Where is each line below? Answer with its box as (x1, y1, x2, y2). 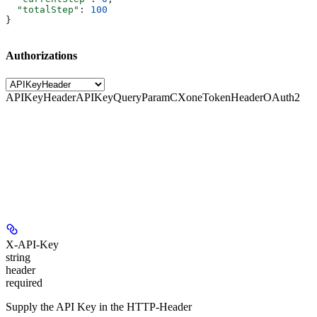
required (6, 276, 42, 289)
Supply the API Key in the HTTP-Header (6, 300, 192, 313)
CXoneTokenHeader (170, 91, 263, 103)
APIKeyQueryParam (76, 91, 170, 103)
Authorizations (6, 50, 77, 62)
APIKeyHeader (6, 91, 76, 103)
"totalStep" (6, 4, 79, 16)
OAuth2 (263, 91, 300, 103)
